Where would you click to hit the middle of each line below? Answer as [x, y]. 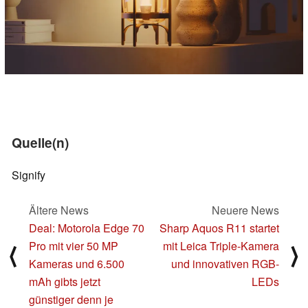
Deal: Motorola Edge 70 [87, 228]
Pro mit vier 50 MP [74, 245]
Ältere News [59, 210]
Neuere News [245, 210]
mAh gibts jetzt [65, 281]
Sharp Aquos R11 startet [219, 228]
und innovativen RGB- [225, 263]
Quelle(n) [40, 143]
